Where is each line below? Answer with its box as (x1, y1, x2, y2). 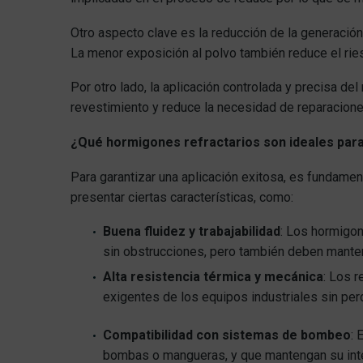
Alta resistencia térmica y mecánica (103, 269, 323, 285)
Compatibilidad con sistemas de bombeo (103, 327, 351, 344)
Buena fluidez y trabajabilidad (103, 224, 280, 240)
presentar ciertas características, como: (70, 189, 293, 205)
